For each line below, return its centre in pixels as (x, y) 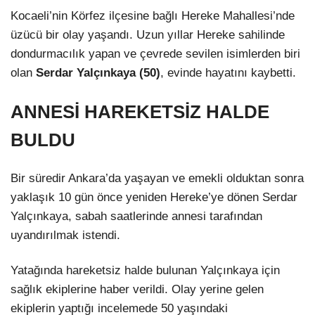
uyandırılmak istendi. (65, 236)
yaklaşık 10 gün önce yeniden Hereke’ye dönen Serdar (154, 198)
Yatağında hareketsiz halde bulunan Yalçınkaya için (145, 270)
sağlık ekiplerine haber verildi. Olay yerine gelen (137, 289)
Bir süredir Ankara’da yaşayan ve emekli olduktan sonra (157, 179)
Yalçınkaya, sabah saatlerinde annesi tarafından (136, 217)
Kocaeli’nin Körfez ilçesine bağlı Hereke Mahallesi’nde (153, 16)
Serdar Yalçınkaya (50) (98, 73)
